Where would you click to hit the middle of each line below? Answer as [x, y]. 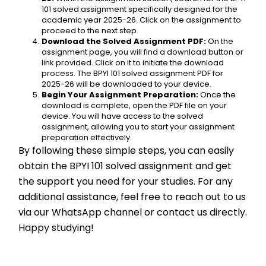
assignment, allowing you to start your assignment [138, 127]
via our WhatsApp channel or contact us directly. [133, 212]
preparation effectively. [87, 137]
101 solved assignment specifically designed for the [140, 9]
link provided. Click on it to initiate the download [133, 63]
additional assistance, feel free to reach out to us [132, 197]
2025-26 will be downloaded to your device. [126, 84]
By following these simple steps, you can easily [126, 151]
